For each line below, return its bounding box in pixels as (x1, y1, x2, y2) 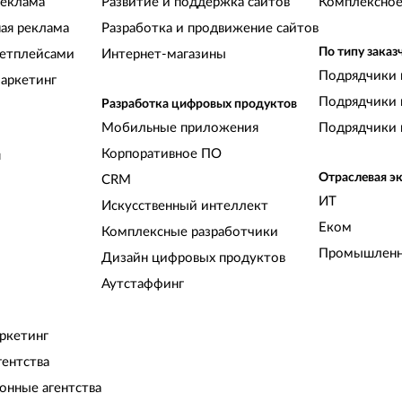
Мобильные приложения (100, 121, 258, 135)
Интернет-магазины (100, 48, 226, 62)
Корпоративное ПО (100, 147, 222, 162)
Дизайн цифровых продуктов (100, 251, 285, 266)
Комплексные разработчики (100, 225, 278, 240)
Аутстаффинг (100, 277, 184, 292)
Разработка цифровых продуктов (100, 98, 297, 111)
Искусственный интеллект (100, 199, 268, 214)
